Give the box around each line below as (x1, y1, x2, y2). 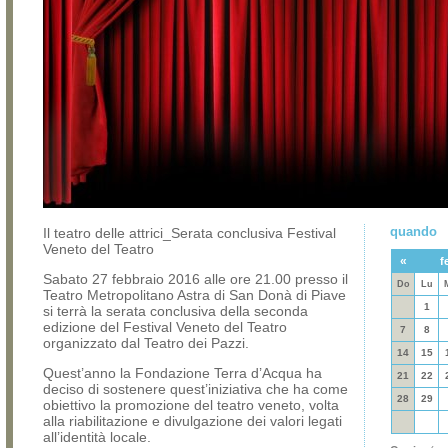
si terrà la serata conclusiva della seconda (43, 303, 308, 319)
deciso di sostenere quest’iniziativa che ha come (43, 381, 348, 397)
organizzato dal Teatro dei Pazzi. (43, 335, 249, 351)
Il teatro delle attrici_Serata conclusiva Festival (43, 225, 336, 241)
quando (390, 224, 437, 239)
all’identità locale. (43, 429, 151, 445)
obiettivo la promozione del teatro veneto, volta (43, 397, 339, 413)
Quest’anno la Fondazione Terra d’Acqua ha (43, 365, 322, 381)
